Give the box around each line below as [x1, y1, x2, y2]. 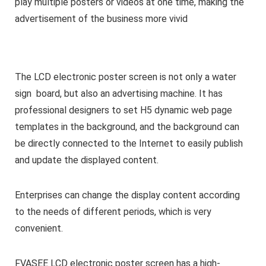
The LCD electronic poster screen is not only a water [15, 71, 236, 83]
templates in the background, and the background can [15, 121, 239, 133]
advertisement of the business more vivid [15, 13, 188, 25]
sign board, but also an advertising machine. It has [15, 88, 223, 100]
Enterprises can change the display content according [15, 189, 240, 201]
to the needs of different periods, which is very [15, 206, 211, 218]
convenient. [15, 223, 63, 235]
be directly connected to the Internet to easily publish [15, 138, 243, 150]
